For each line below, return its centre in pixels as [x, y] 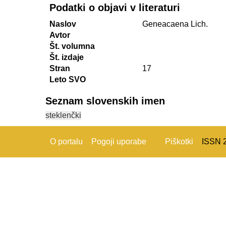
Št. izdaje [67, 57]
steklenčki [63, 115]
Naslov [63, 24]
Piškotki [179, 142]
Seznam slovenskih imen [105, 101]
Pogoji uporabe [119, 142]
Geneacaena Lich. [175, 24]
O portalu [66, 142]
